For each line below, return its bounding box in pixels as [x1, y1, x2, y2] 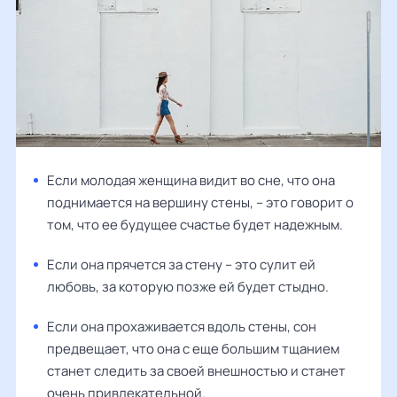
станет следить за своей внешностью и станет [47, 361, 346, 380]
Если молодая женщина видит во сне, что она [47, 170, 335, 190]
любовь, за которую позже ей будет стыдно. [47, 276, 329, 296]
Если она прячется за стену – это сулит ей [47, 254, 315, 274]
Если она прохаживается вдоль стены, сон [47, 316, 316, 336]
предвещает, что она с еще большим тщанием [47, 339, 339, 358]
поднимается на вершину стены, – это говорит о [47, 192, 354, 212]
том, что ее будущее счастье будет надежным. [47, 214, 343, 234]
